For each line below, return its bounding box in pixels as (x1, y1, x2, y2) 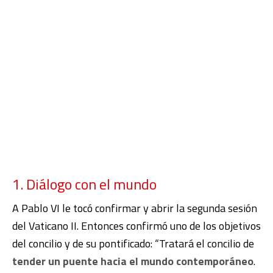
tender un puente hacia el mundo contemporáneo (12, 253, 253, 270)
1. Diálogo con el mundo (12, 173, 157, 196)
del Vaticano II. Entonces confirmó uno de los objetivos (12, 218, 261, 235)
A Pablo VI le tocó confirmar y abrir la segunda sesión (12, 200, 257, 217)
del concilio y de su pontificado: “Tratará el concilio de (12, 235, 254, 252)
